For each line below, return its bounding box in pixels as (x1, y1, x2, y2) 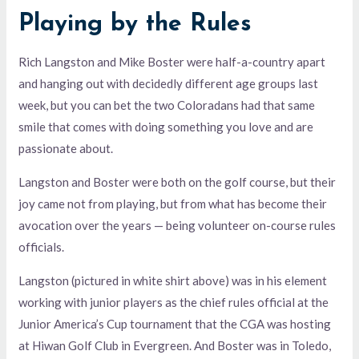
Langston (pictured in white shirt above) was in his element (18, 272, 328, 288)
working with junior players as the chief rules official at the (18, 294, 329, 309)
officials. (18, 239, 65, 254)
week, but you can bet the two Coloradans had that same (18, 97, 316, 112)
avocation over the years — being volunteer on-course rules (18, 217, 337, 232)
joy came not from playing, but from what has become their (18, 196, 328, 211)
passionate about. (18, 140, 114, 155)
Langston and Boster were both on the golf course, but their (18, 174, 337, 189)
